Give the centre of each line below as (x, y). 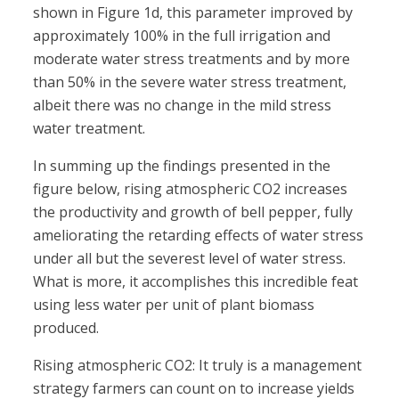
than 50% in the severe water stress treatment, (190, 82)
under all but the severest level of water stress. (190, 259)
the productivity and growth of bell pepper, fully (193, 212)
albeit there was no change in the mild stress (183, 106)
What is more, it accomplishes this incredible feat (196, 282)
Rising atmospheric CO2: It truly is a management (198, 366)
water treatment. (90, 129)
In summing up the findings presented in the (182, 166)
